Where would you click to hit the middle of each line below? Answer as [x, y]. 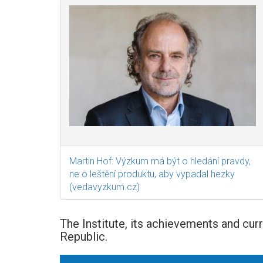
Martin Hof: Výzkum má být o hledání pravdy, [160, 161]
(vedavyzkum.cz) [104, 187]
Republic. [84, 237]
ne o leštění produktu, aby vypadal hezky [152, 174]
